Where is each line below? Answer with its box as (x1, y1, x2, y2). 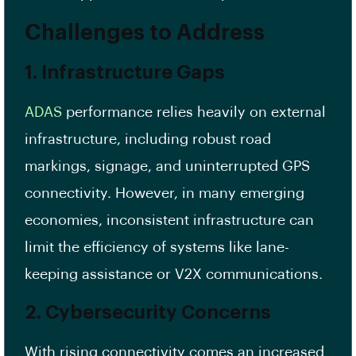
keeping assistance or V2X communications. (25, 267, 327, 282)
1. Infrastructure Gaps (25, 63, 225, 83)
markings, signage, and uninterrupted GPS (25, 159, 310, 174)
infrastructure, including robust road (25, 132, 271, 147)
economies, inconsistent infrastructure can (25, 213, 314, 228)
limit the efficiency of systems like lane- (25, 240, 289, 255)
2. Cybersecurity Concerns (25, 303, 271, 323)
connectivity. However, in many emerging (25, 186, 304, 201)
